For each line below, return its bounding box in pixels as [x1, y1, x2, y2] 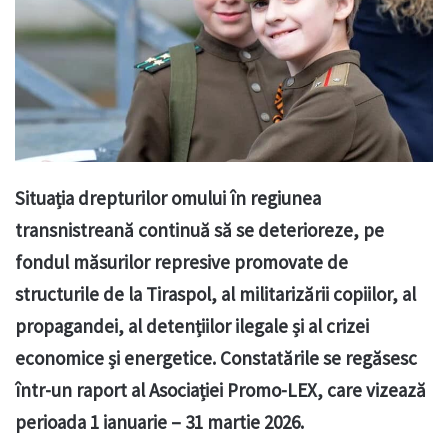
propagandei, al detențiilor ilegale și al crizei [15, 314, 369, 339]
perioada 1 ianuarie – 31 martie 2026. [15, 410, 304, 435]
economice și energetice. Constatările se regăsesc [15, 346, 417, 371]
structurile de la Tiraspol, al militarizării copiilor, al [15, 282, 416, 307]
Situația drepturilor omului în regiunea [15, 186, 321, 211]
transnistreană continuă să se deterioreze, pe [15, 218, 384, 243]
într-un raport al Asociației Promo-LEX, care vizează [15, 378, 426, 403]
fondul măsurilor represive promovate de [15, 250, 348, 275]
